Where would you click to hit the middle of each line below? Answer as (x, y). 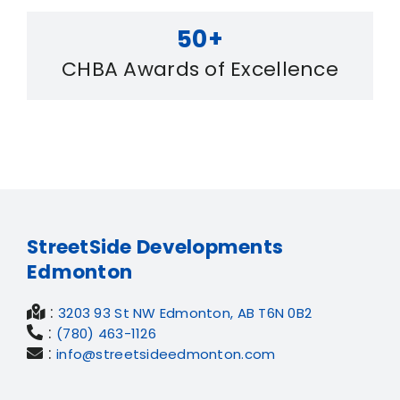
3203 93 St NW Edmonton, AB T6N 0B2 (185, 312)
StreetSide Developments (155, 246)
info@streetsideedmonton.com (166, 354)
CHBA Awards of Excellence (200, 69)
